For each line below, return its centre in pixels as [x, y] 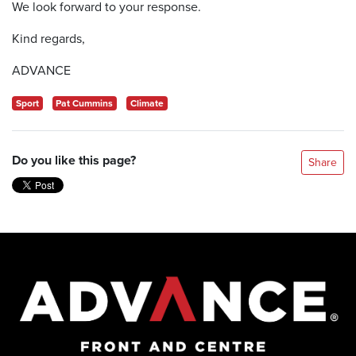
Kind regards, [48, 38]
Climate [147, 103]
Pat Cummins [85, 103]
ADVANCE [41, 70]
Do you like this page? [74, 160]
